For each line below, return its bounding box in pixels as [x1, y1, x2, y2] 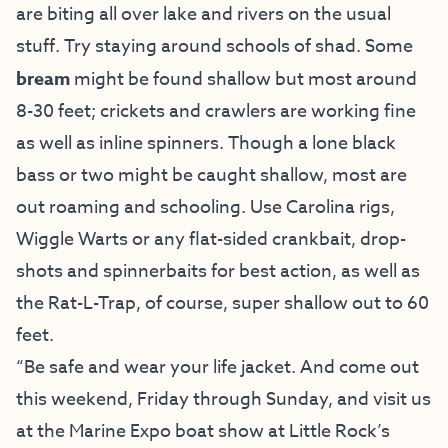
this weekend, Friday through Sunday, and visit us [16, 385, 431, 413]
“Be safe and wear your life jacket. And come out [16, 353, 419, 381]
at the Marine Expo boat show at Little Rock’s [16, 417, 390, 445]
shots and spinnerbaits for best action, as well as [16, 257, 420, 285]
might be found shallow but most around [74, 65, 417, 93]
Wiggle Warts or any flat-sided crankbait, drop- [16, 225, 406, 253]
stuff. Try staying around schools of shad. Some [16, 32, 413, 60]
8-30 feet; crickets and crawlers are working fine [16, 97, 416, 125]
